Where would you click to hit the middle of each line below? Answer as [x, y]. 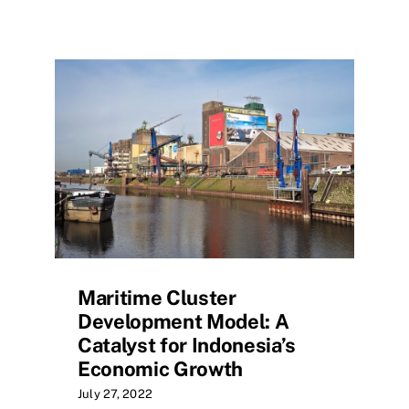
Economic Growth [161, 368]
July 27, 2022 [115, 393]
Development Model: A [184, 321]
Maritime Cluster [157, 297]
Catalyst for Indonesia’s [187, 345]
